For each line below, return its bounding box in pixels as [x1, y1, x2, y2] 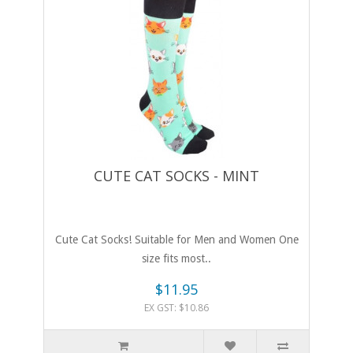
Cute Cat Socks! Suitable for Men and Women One [54, 233, 299, 247]
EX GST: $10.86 [144, 301, 209, 315]
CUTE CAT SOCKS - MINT [94, 166, 259, 186]
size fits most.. [142, 252, 211, 266]
